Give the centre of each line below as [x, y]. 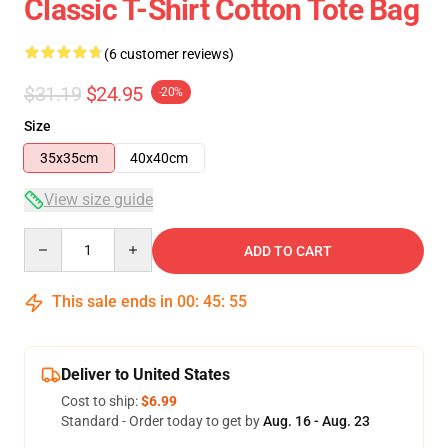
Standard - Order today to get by [162, 421]
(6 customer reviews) [169, 54]
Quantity [50, 237]
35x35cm [69, 158]
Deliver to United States [145, 374]
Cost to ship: [101, 401]
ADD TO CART [288, 251]
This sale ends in [112, 301]
